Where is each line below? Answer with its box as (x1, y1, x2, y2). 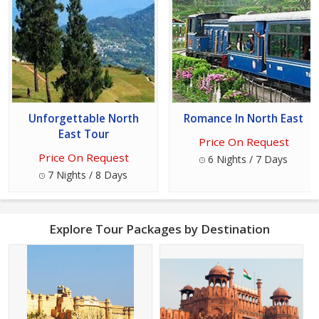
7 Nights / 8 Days (45, 168, 127, 182)
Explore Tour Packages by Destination (49, 221, 270, 238)
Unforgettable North (28, 111, 139, 127)
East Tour (58, 127, 109, 142)
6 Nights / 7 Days (205, 152, 288, 167)
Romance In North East (184, 111, 303, 127)
